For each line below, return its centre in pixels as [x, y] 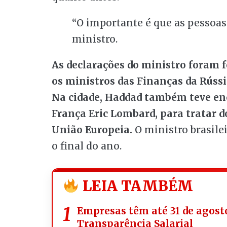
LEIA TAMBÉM [136, 186]
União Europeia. [92, 130]
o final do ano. [87, 146]
